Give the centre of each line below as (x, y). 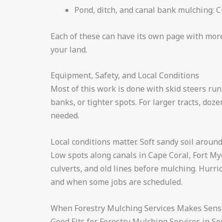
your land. (69, 49)
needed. (65, 116)
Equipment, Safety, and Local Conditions (125, 76)
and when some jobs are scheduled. (116, 182)
